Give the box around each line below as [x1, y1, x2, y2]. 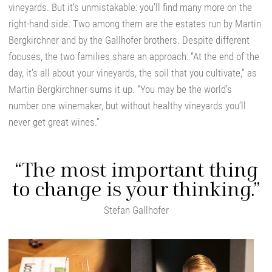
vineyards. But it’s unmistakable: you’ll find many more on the [8, 1, 252, 14]
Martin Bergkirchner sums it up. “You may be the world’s [8, 83, 232, 96]
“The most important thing [14, 159, 258, 183]
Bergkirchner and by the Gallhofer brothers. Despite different [8, 34, 250, 47]
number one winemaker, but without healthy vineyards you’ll [8, 100, 246, 112]
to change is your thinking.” [12, 178, 260, 203]
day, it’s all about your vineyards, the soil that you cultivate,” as [8, 67, 257, 80]
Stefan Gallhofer [103, 204, 169, 217]
